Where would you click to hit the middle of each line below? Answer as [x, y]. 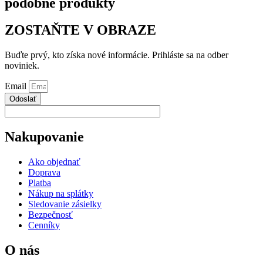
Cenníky [44, 225]
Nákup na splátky [61, 194]
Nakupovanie [44, 137]
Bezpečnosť [50, 215]
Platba [40, 183]
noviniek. [22, 66]
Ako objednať [54, 162]
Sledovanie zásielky [65, 204]
